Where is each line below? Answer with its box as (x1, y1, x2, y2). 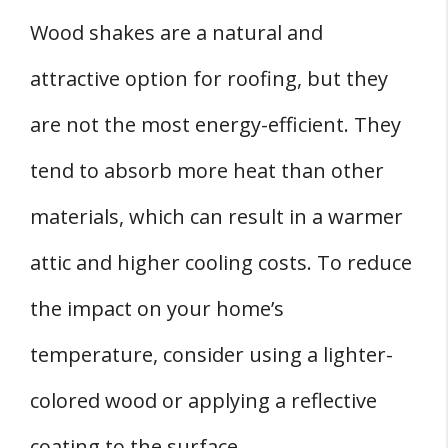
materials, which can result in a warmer (30, 203, 403, 231)
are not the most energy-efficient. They (30, 111, 401, 139)
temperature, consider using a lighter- (30, 341, 393, 369)
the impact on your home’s (30, 295, 284, 323)
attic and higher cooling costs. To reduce (30, 249, 412, 277)
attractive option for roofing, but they (30, 65, 388, 93)
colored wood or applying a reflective (30, 387, 377, 415)
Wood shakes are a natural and (30, 19, 323, 47)
